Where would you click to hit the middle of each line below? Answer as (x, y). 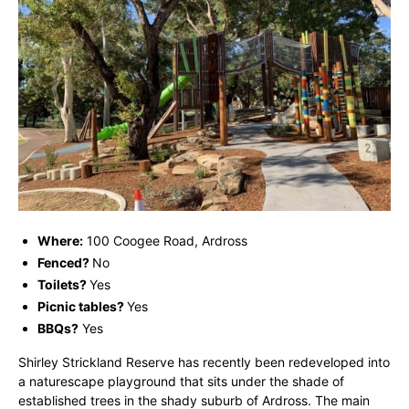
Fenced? (63, 262)
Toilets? (62, 284)
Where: (60, 240)
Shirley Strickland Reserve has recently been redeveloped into (204, 362)
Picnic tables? (81, 306)
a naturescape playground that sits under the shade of (181, 381)
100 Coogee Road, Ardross (165, 240)
